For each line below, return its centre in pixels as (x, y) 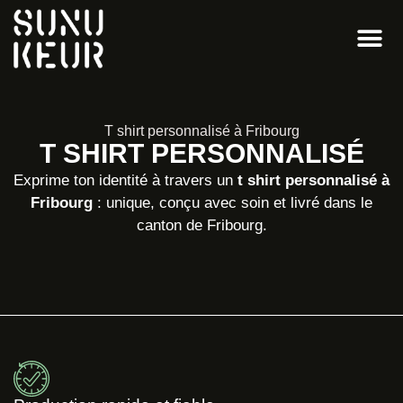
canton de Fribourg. (201, 225)
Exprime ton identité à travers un (125, 180)
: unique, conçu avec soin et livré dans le (233, 203)
